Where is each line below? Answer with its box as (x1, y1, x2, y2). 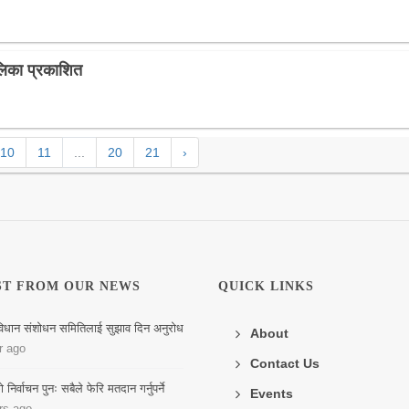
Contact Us (250, 356, 320, 372)
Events (250, 386, 293, 402)
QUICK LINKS (218, 279, 314, 294)
